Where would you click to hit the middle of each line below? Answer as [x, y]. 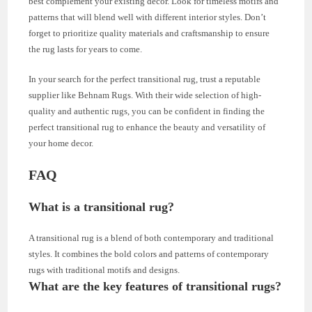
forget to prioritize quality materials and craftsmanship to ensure [149, 33]
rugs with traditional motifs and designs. [104, 270]
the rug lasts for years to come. [86, 49]
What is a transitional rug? [102, 206]
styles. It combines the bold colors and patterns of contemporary [149, 253]
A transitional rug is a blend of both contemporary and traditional [151, 237]
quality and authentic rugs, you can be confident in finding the [147, 111]
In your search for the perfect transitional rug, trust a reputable [145, 79]
